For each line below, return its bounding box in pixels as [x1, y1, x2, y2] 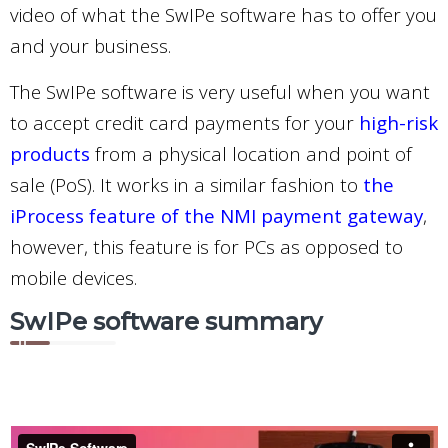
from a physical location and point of [90, 141, 412, 166]
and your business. [10, 33, 171, 58]
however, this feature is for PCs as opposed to [10, 234, 403, 259]
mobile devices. [10, 265, 137, 290]
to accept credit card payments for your [10, 110, 359, 135]
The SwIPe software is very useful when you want [10, 79, 430, 104]
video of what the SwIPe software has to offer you [10, 2, 437, 27]
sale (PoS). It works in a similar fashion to [10, 172, 363, 197]
